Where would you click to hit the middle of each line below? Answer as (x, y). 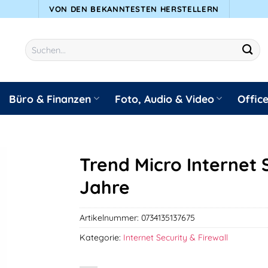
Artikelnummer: (111, 217)
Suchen (38, 45)
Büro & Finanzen (50, 98)
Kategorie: (102, 237)
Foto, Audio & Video (164, 98)
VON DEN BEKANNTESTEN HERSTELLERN (134, 9)
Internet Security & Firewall (176, 237)
